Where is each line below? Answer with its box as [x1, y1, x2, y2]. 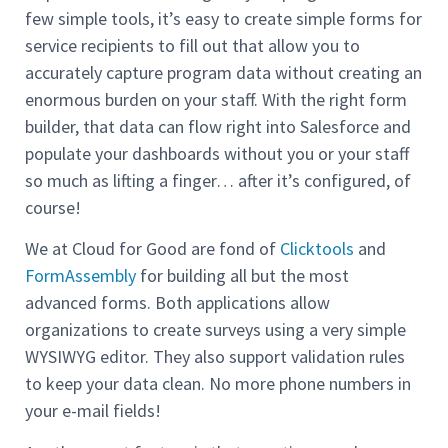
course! [25, 195, 81, 219]
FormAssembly [25, 264, 136, 288]
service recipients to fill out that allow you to [25, 33, 360, 57]
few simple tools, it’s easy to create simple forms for [25, 6, 422, 30]
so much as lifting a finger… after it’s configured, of [25, 168, 411, 192]
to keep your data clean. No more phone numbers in [25, 372, 411, 396]
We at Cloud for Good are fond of [25, 237, 280, 261]
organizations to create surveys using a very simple [25, 318, 406, 342]
